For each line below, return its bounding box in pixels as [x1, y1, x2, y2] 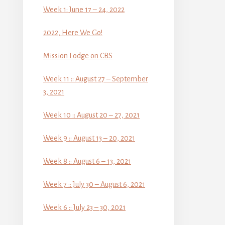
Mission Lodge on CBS [43, 51, 113, 60]
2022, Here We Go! [43, 28, 102, 37]
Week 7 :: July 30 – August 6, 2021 [43, 180, 145, 188]
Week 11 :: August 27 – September [43, 74, 148, 83]
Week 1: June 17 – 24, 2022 [43, 5, 125, 14]
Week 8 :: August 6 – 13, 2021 [43, 157, 131, 165]
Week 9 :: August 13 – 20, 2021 [43, 134, 135, 142]
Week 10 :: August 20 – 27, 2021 [43, 110, 140, 119]
